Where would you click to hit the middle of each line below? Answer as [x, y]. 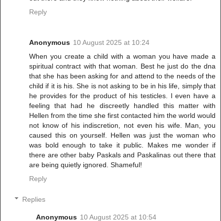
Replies [34, 199]
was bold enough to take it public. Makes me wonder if [122, 145]
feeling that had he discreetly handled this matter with [122, 106]
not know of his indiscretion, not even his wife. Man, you [122, 126]
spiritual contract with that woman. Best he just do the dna [122, 66]
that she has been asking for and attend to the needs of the [122, 76]
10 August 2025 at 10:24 [111, 43]
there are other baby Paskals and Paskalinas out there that [122, 155]
